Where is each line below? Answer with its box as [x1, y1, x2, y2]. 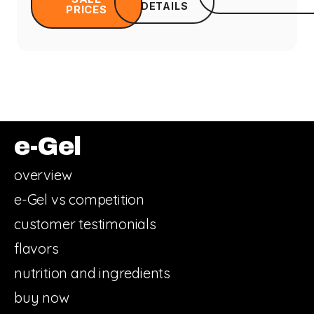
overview [14, 166, 72, 184]
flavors [14, 240, 59, 258]
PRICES [66, 3, 107, 17]
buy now [14, 289, 69, 307]
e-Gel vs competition [14, 191, 144, 209]
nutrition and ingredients [14, 264, 170, 282]
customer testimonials [14, 215, 156, 233]
